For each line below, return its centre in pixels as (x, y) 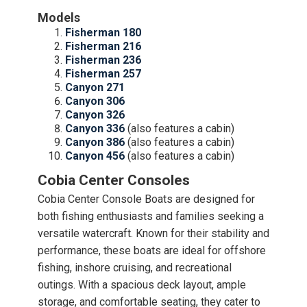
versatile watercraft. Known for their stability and (153, 233)
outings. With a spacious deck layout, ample (142, 285)
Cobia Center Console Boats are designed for (146, 199)
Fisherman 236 (103, 60)
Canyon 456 (95, 156)
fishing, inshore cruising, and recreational (135, 268)
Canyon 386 (95, 142)
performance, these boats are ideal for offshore (152, 250)
